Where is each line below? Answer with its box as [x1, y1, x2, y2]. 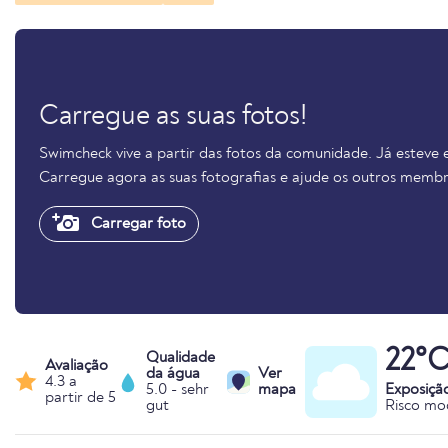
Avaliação [44, 357, 108, 374]
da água [146, 365, 201, 382]
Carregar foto [87, 215, 186, 232]
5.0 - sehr [146, 381, 210, 398]
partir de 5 [44, 389, 116, 406]
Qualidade [146, 349, 216, 366]
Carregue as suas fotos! [39, 102, 307, 131]
